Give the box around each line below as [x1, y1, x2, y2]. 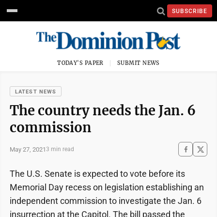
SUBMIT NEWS [117, 60, 160, 66]
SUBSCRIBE [172, 7, 207, 15]
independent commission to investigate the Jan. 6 [10, 196, 201, 206]
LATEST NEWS [15, 89, 57, 95]
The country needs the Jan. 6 [10, 102, 196, 119]
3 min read [46, 146, 74, 153]
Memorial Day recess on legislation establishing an [10, 182, 204, 192]
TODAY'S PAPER [57, 60, 104, 66]
